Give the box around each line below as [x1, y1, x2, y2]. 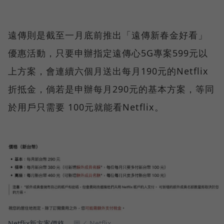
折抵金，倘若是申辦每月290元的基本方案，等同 [8, 83, 214, 95]
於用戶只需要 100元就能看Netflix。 [8, 101, 164, 113]
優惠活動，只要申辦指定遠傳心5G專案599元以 [8, 47, 208, 59]
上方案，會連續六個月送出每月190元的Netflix [8, 65, 208, 77]
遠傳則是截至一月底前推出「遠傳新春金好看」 [8, 29, 207, 41]
